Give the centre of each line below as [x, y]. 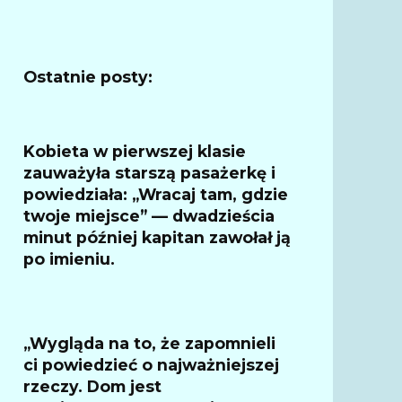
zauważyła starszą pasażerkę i [149, 172]
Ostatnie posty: [88, 77]
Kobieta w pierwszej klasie [135, 151]
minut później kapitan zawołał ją [157, 237]
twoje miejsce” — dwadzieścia [149, 215]
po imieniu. [69, 258]
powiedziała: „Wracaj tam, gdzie [156, 194]
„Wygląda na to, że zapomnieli [149, 343]
